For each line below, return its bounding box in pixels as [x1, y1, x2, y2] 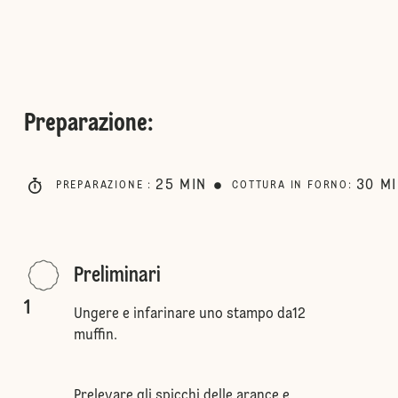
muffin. [73, 329, 117, 343]
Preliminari [73, 266, 161, 287]
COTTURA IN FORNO [232, 180, 349, 191]
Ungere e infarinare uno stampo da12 [73, 307, 306, 322]
